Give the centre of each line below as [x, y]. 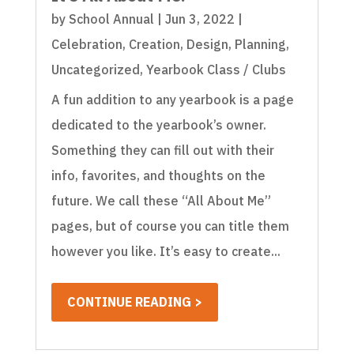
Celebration [87, 44]
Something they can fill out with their [162, 150]
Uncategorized [95, 69]
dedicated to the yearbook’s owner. [158, 124]
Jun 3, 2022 [200, 19]
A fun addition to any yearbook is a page [172, 99]
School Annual [111, 19]
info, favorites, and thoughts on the [158, 175]
